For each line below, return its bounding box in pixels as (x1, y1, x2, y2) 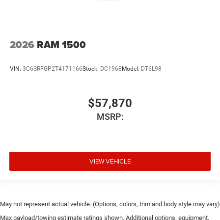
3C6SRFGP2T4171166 (23, 65, 82, 73)
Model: (122, 65, 141, 73)
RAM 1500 (37, 37, 86, 52)
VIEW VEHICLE (89, 157, 131, 166)
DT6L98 (141, 65, 162, 73)
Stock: (82, 65, 100, 73)
